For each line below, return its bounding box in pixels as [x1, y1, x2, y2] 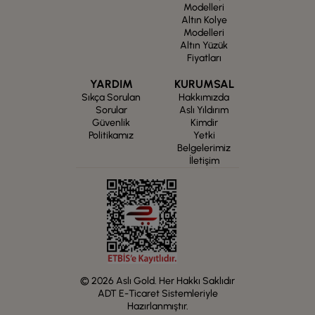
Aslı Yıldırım [179, 104, 229, 116]
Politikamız [89, 129, 134, 141]
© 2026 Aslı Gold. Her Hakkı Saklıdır [80, 275, 235, 287]
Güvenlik [92, 117, 130, 129]
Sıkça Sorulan [82, 91, 141, 103]
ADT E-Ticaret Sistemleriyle [97, 288, 218, 300]
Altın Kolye [181, 14, 227, 26]
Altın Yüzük [180, 39, 228, 51]
